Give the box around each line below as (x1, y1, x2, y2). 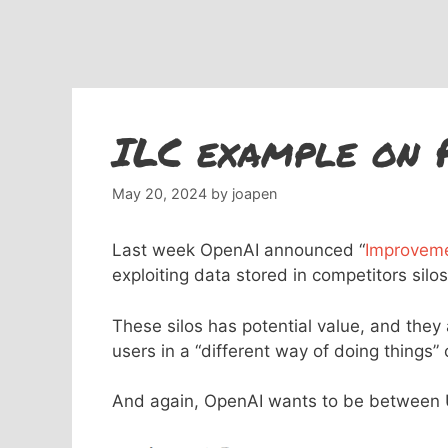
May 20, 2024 (112, 185, 207, 203)
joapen (232, 185, 277, 203)
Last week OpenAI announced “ (112, 240, 365, 261)
